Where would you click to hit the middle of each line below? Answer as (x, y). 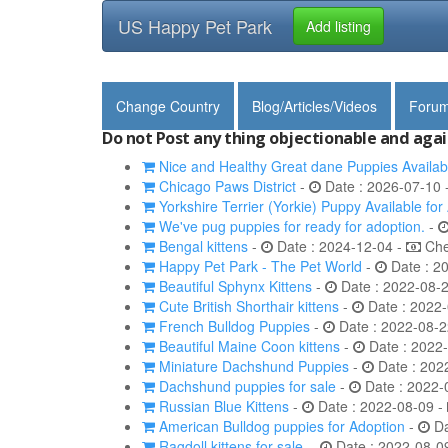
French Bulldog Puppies (232, 326)
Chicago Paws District (225, 186)
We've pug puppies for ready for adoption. (290, 226)
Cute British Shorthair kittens (247, 306)
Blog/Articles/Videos (314, 106)
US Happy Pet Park (195, 26)
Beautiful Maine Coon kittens (247, 346)
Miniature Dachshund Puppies (252, 366)
